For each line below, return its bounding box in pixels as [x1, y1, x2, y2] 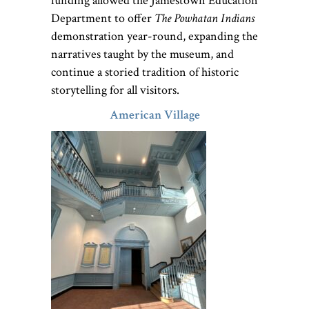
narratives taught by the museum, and [51, 46, 234, 63]
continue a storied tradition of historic [51, 64, 239, 81]
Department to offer [51, 10, 154, 27]
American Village [109, 107, 200, 123]
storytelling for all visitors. [51, 82, 182, 99]
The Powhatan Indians [154, 10, 255, 27]
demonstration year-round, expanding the [51, 28, 258, 45]
